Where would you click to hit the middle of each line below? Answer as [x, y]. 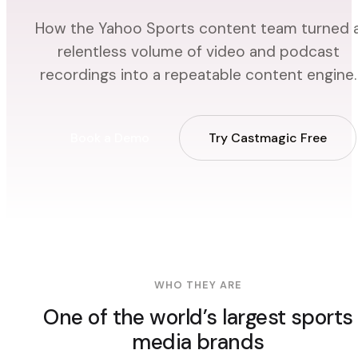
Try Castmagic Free [267, 137]
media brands [198, 342]
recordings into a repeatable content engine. [198, 75]
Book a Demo [109, 137]
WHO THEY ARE [198, 284]
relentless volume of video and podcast [198, 52]
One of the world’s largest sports [198, 318]
